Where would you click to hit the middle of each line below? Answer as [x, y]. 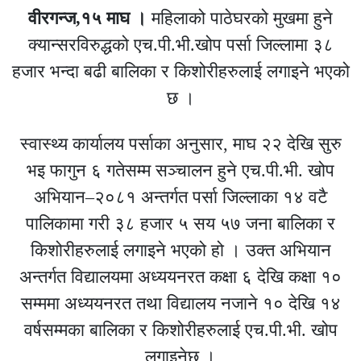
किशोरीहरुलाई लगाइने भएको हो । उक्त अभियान [180, 250]
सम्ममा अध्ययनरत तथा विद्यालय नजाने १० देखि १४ [180, 303]
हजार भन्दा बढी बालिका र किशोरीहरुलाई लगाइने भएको [180, 71]
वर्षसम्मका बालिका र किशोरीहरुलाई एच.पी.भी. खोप [180, 330]
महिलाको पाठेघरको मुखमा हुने [240, 18]
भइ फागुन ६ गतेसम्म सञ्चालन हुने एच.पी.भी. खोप [180, 170]
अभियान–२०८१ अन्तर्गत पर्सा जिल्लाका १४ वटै [180, 197]
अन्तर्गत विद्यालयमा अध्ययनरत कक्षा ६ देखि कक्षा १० [180, 276]
